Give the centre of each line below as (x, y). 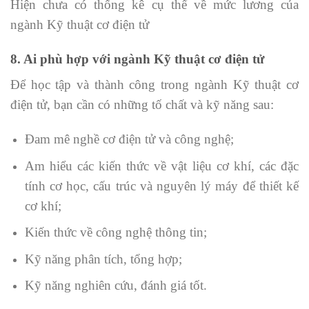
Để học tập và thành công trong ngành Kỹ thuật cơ (154, 85)
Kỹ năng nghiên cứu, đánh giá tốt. (116, 286)
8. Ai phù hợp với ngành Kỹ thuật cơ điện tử (137, 59)
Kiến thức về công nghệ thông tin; (116, 232)
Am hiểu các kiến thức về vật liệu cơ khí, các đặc (161, 166)
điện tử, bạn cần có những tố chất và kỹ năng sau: (142, 105)
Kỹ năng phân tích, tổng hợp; (103, 259)
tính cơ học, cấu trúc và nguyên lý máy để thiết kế (161, 186)
